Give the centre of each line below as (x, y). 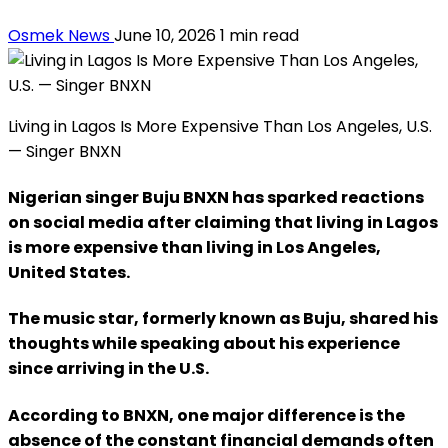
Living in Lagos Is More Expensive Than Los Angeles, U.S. (220, 126)
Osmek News (61, 35)
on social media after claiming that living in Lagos (223, 223)
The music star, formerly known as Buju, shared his (223, 319)
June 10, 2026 (167, 35)
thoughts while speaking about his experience (204, 344)
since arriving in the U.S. (108, 369)
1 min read (259, 35)
